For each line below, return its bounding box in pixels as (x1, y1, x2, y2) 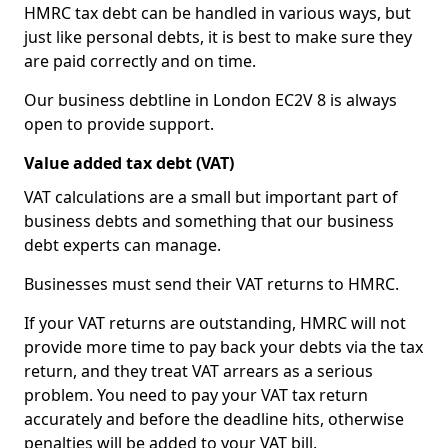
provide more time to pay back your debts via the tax (24, 336, 423, 358)
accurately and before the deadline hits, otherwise (24, 408, 404, 430)
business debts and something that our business (24, 210, 394, 232)
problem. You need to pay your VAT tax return (24, 384, 368, 406)
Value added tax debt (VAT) (24, 152, 234, 174)
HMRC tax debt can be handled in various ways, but (24, 2, 411, 24)
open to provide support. (24, 113, 214, 135)
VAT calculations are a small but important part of (24, 186, 398, 208)
